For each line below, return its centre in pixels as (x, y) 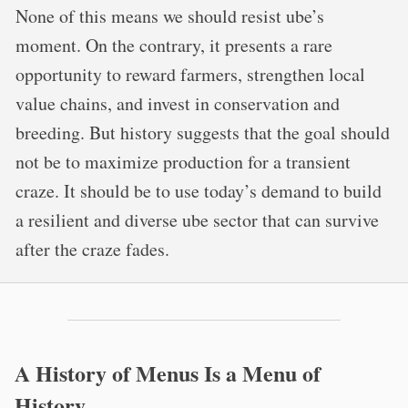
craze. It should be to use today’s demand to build (199, 191)
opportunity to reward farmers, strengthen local (190, 74)
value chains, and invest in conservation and (178, 103)
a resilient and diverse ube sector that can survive (197, 220)
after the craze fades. (92, 249)
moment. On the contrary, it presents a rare (174, 45)
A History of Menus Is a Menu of (168, 373)
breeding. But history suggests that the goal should (203, 133)
